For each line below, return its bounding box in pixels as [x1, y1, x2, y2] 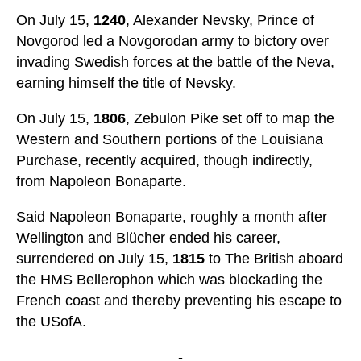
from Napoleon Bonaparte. [16, 173, 186, 190]
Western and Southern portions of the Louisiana [16, 131, 323, 148]
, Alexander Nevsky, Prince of [126, 12, 314, 29]
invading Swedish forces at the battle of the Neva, [16, 54, 334, 71]
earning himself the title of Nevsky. [16, 75, 236, 92]
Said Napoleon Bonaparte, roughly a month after [16, 209, 327, 226]
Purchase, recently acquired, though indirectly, [16, 152, 313, 169]
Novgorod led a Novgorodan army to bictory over [16, 33, 329, 50]
